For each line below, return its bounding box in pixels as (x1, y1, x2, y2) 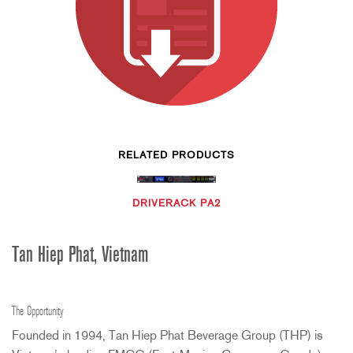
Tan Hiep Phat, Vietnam (12, 244, 148, 267)
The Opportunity (12, 305, 64, 318)
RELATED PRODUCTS (118, 150, 235, 161)
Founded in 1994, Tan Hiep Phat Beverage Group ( (12, 329, 283, 343)
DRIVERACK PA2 (132, 198, 221, 209)
